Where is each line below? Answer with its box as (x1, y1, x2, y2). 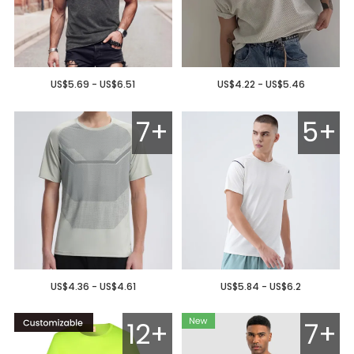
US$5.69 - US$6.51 (51, 77, 136, 92)
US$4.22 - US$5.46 (217, 77, 305, 92)
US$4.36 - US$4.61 (50, 279, 136, 293)
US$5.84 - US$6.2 (220, 279, 302, 293)
